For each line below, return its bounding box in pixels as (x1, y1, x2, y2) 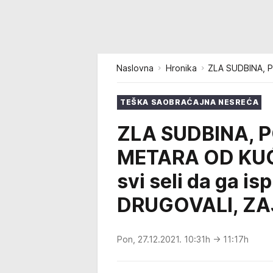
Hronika (166, 63, 197, 73)
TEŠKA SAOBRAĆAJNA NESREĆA (120, 97, 259, 107)
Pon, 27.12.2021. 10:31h (117, 233, 213, 244)
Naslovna (116, 63, 154, 73)
